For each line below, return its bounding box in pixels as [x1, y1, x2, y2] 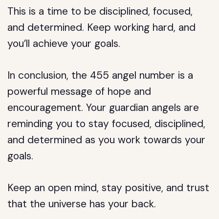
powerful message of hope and [7, 85, 152, 98]
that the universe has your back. [7, 197, 156, 211]
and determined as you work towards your [7, 133, 206, 147]
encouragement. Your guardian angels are [7, 101, 199, 114]
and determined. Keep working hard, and [7, 21, 196, 34]
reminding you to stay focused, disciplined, [7, 117, 206, 131]
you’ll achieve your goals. [7, 37, 121, 50]
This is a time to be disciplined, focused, [7, 4, 193, 18]
